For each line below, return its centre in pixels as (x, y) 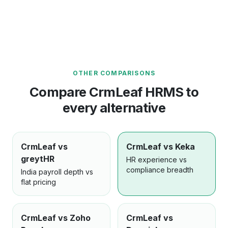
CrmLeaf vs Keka (161, 147)
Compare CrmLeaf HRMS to (114, 92)
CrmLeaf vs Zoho (56, 218)
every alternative (114, 108)
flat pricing (38, 182)
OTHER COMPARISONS (114, 73)
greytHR (38, 159)
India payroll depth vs (57, 172)
